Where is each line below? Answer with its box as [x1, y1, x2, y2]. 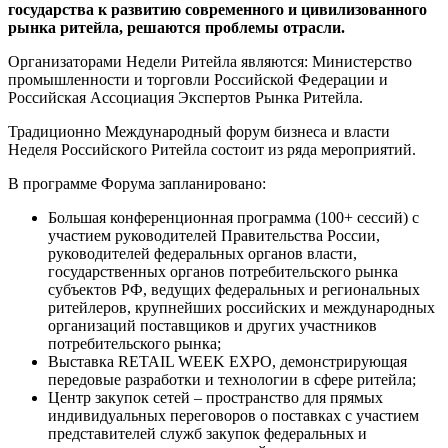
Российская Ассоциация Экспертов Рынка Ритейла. [8, 88, 363, 106]
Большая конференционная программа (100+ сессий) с [48, 208, 419, 226]
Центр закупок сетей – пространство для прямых [48, 388, 383, 406]
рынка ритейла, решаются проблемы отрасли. [8, 18, 345, 36]
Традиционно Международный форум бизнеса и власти [8, 122, 390, 140]
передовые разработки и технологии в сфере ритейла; [48, 370, 416, 388]
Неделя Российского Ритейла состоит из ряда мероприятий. [8, 140, 416, 158]
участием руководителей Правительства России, [48, 226, 380, 244]
